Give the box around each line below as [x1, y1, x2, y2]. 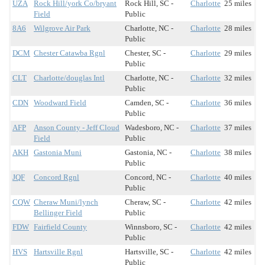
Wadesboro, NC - [125, 123, 179, 132]
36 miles [224, 98, 251, 108]
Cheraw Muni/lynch [34, 198, 98, 207]
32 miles [224, 73, 251, 83]
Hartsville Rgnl [34, 247, 83, 257]
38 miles [224, 148, 251, 157]
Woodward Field [34, 98, 86, 108]
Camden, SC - [125, 98, 169, 108]
